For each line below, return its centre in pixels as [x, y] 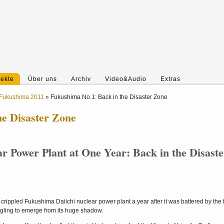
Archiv [81, 79]
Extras [170, 79]
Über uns [42, 79]
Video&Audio [126, 79]
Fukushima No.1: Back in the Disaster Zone [109, 97]
